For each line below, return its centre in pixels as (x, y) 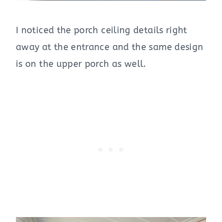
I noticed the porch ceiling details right (102, 30)
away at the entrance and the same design (110, 47)
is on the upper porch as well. (81, 64)
